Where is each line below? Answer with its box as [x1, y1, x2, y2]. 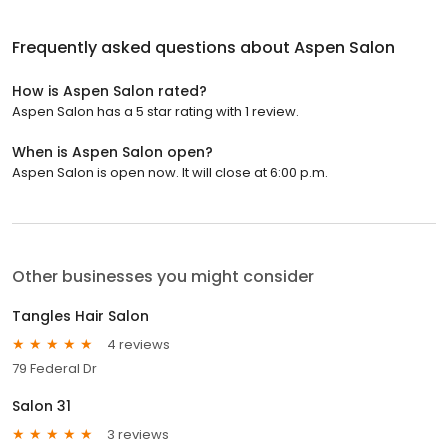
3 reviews [107, 424, 169, 444]
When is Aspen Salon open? [12, 142, 213, 163]
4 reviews [107, 334, 170, 354]
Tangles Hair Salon [12, 306, 149, 327]
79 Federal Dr [12, 359, 97, 379]
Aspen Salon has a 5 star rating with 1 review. [12, 102, 299, 122]
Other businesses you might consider [12, 265, 314, 289]
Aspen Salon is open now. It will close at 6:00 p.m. [12, 163, 328, 183]
